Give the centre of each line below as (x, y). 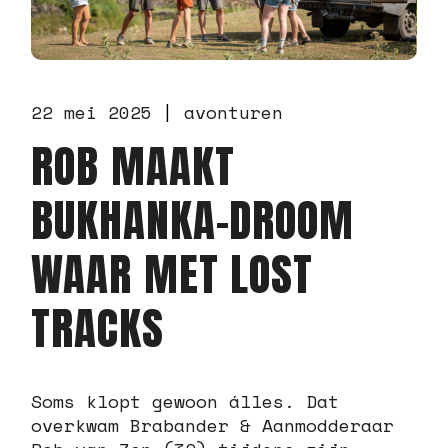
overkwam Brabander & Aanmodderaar (213, 424)
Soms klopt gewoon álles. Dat (185, 400)
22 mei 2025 (92, 111)
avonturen (234, 111)
